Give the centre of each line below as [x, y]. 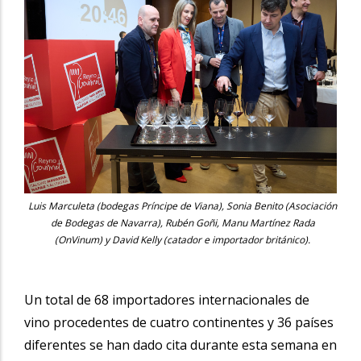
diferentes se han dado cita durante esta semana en [180, 344]
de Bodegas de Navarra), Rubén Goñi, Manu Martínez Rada [183, 222]
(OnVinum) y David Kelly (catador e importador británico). [183, 239]
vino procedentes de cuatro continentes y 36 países [179, 322]
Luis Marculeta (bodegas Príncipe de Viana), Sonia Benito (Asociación [183, 205]
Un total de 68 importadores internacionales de [167, 299]
